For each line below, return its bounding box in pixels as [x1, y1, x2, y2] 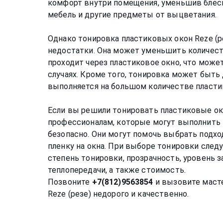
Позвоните [48, 177, 92, 187]
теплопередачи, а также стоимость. [48, 165, 186, 175]
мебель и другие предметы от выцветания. [48, 9, 217, 19]
